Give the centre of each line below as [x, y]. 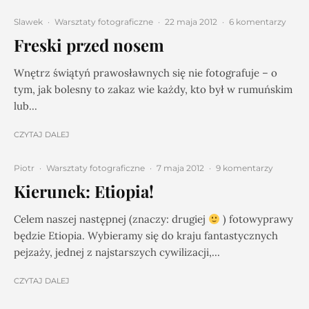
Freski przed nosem [89, 45]
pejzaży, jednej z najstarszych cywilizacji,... [117, 252]
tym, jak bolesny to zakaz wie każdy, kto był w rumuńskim [153, 89]
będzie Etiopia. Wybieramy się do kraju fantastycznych [146, 236]
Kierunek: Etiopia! [84, 191]
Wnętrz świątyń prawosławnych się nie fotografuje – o [146, 73]
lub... [26, 106]
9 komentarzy [245, 168]
